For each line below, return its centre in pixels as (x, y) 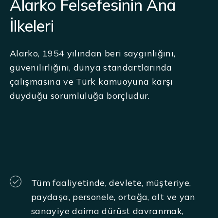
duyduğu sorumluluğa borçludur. (80, 96)
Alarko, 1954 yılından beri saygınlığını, (93, 53)
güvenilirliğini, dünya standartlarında (91, 67)
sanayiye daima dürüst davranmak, (108, 211)
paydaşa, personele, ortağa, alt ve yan (113, 197)
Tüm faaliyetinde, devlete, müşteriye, (111, 183)
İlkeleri (32, 26)
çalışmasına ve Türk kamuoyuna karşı (91, 82)
